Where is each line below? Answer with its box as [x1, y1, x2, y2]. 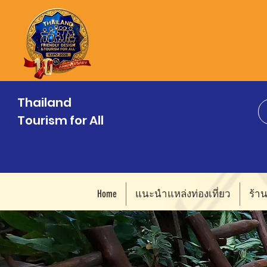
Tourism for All [17, 112, 104, 129]
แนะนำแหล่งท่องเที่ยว [135, 188, 231, 200]
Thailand [17, 94, 72, 111]
